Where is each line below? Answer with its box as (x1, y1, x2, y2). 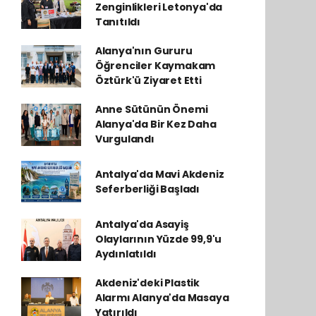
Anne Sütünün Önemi (95, 102, 208, 116)
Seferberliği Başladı (95, 182, 200, 196)
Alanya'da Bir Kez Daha (95, 117, 217, 131)
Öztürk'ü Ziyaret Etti (95, 73, 202, 87)
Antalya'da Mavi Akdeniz (95, 167, 224, 181)
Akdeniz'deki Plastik (95, 276, 200, 290)
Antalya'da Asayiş (95, 217, 189, 231)
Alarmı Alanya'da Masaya (95, 291, 229, 305)
